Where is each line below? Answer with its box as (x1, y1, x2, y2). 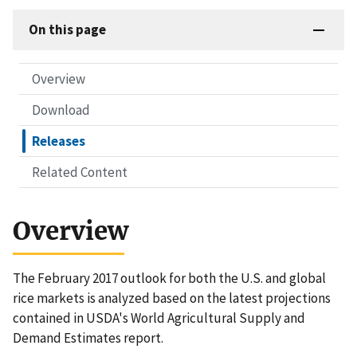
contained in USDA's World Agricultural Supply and (13, 309, 305, 328)
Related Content (32, 163, 127, 182)
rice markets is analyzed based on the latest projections (13, 289, 331, 308)
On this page (29, 21, 106, 39)
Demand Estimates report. (13, 329, 163, 347)
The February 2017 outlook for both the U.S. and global (13, 269, 326, 288)
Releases (32, 132, 85, 151)
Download (32, 101, 90, 120)
